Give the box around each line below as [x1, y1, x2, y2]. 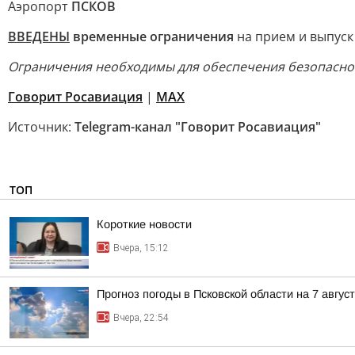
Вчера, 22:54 [113, 312, 169, 323]
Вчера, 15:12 [113, 242, 169, 254]
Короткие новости [97, 218, 192, 231]
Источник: [8, 118, 74, 136]
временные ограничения [70, 28, 234, 45]
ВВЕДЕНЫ [8, 28, 70, 45]
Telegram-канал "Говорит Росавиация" [74, 118, 321, 136]
